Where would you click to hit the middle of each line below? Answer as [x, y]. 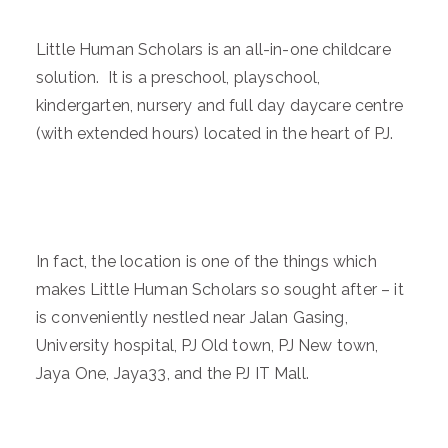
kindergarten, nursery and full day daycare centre [219, 105]
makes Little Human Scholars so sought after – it [220, 289]
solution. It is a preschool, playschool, [178, 77]
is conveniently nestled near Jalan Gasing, [192, 317]
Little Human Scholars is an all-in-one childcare [213, 49]
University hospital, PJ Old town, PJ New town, [207, 345]
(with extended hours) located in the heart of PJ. [214, 133]
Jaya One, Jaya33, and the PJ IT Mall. [172, 373]
